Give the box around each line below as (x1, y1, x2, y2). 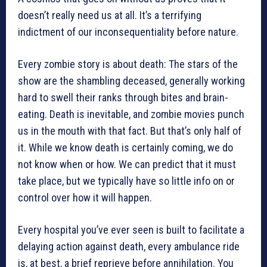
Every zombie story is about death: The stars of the (18, 58, 238, 71)
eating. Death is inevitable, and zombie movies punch (18, 108, 244, 121)
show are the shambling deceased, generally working (18, 74, 245, 88)
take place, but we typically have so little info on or (18, 175, 235, 188)
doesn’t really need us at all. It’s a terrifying (18, 9, 201, 22)
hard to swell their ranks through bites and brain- (18, 91, 228, 104)
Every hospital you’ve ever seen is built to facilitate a (18, 223, 244, 237)
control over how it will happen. (18, 191, 152, 204)
